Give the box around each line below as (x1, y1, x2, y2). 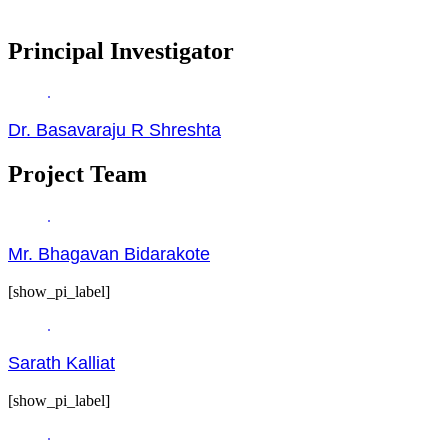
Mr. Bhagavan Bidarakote (8, 244, 210, 265)
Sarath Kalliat (8, 353, 115, 374)
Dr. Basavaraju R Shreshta (8, 120, 221, 141)
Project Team (8, 161, 147, 188)
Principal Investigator (8, 37, 234, 64)
